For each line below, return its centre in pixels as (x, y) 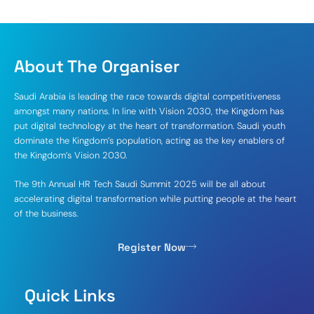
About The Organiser (97, 66)
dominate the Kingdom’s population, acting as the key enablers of (149, 140)
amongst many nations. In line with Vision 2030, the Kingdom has (149, 111)
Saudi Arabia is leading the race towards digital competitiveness (147, 96)
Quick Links (70, 295)
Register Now (152, 247)
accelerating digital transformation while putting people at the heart (155, 198)
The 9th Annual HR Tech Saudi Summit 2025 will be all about (140, 184)
